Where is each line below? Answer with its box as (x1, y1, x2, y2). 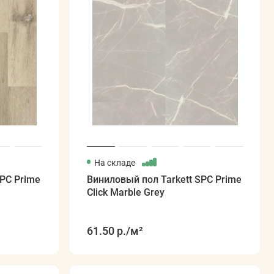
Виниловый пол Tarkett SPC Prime (86, 174, 242, 186)
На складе (94, 157, 137, 168)
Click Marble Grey (86, 187, 165, 199)
